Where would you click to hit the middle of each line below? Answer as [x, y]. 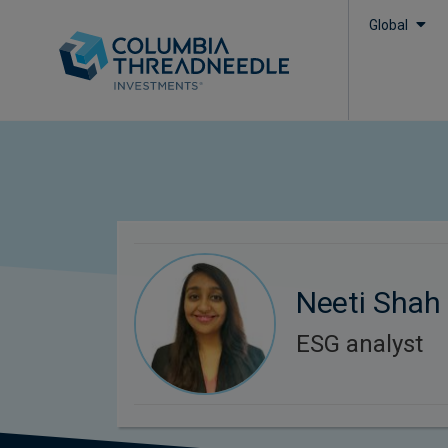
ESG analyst [359, 344]
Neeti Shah [368, 303]
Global [389, 25]
